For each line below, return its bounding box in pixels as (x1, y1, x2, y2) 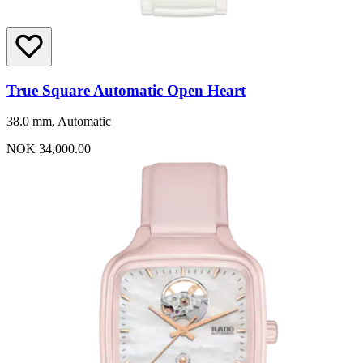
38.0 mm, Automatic (6, 114, 111, 129)
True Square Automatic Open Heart (6, 81, 246, 99)
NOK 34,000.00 (6, 142, 91, 156)
